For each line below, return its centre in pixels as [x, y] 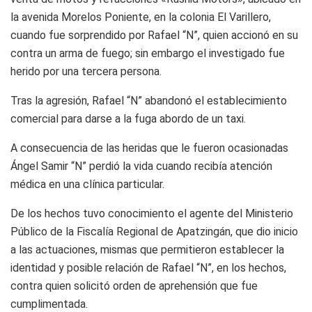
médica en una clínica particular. [87, 184]
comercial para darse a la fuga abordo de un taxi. [128, 118]
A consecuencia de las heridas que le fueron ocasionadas [149, 148]
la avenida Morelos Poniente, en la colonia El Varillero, [141, 17]
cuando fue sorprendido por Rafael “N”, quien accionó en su [154, 35]
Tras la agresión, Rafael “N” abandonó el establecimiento [149, 100]
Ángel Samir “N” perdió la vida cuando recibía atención [141, 166]
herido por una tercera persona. [86, 71]
